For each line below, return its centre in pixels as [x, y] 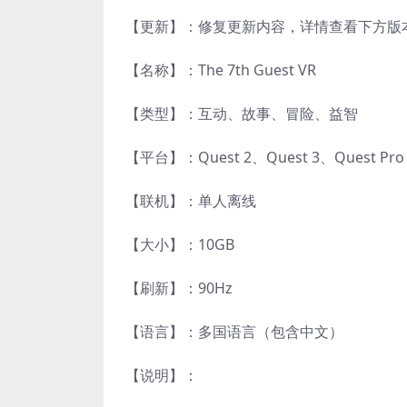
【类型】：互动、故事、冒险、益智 [242, 114]
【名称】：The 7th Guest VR [221, 70]
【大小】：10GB [180, 245]
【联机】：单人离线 [191, 201]
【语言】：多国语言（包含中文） [234, 332]
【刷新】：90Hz [179, 288]
